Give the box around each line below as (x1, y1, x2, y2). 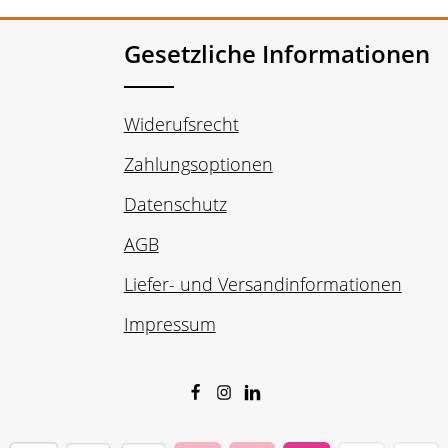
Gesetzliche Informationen (123, 37, 430, 70)
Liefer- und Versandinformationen (123, 272, 402, 296)
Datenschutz (123, 192, 227, 216)
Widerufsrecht (123, 112, 239, 136)
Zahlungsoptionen (123, 152, 273, 176)
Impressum (123, 312, 216, 336)
